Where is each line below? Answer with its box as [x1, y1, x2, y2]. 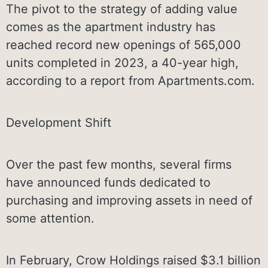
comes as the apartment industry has [6, 19, 215, 34]
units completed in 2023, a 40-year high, [6, 55, 239, 70]
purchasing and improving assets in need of [6, 193, 252, 208]
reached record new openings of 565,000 [6, 37, 241, 52]
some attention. [6, 211, 95, 226]
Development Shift [6, 115, 111, 130]
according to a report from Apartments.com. [6, 73, 255, 88]
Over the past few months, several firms [6, 157, 232, 172]
